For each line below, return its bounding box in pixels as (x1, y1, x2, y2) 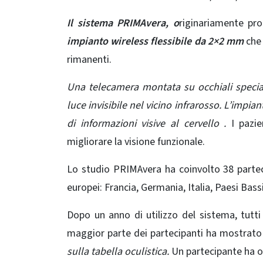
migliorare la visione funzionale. (67, 134, 205, 149)
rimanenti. (67, 52, 112, 67)
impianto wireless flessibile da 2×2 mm (67, 33, 244, 49)
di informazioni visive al (67, 116, 184, 131)
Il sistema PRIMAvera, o (67, 15, 179, 31)
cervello (183, 116, 219, 131)
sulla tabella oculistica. (67, 244, 169, 259)
